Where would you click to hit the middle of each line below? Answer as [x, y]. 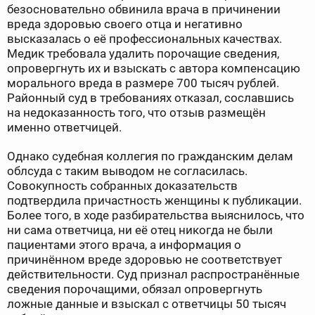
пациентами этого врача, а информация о [124, 245]
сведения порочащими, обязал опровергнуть [135, 289]
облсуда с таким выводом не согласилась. [127, 171]
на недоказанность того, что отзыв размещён [136, 113]
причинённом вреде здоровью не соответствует [144, 260]
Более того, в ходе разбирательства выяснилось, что [156, 216]
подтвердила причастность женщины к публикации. [154, 201]
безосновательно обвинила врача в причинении [144, 9]
